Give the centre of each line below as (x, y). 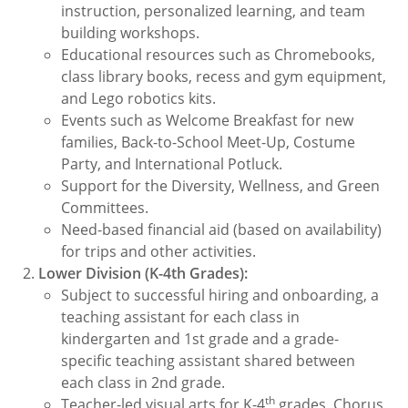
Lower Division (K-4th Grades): (143, 273)
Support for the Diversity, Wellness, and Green (221, 186)
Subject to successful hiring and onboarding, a (220, 295)
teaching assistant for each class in (181, 317)
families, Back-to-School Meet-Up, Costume (209, 142)
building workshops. (131, 33)
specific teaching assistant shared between (209, 361)
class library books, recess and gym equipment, (224, 76)
